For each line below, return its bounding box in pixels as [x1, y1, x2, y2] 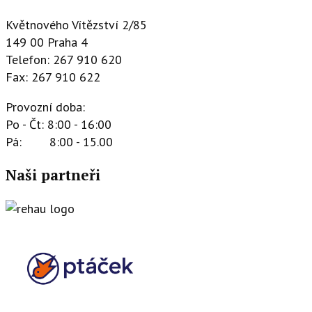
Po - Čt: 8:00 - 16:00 [6, 116, 111, 133]
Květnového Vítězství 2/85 [6, 17, 147, 33]
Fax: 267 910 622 [6, 69, 100, 86]
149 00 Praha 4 [6, 34, 88, 51]
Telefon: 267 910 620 [6, 52, 122, 68]
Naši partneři [6, 165, 100, 185]
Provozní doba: [6, 99, 85, 116]
